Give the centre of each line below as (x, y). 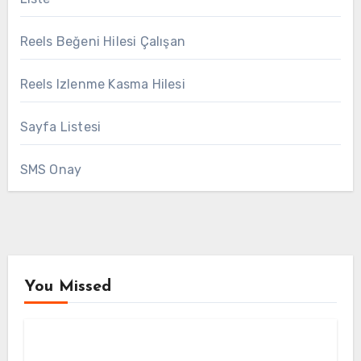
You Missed (67, 286)
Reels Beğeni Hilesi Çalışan (102, 41)
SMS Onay (51, 169)
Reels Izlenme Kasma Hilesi (102, 84)
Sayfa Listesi (60, 127)
